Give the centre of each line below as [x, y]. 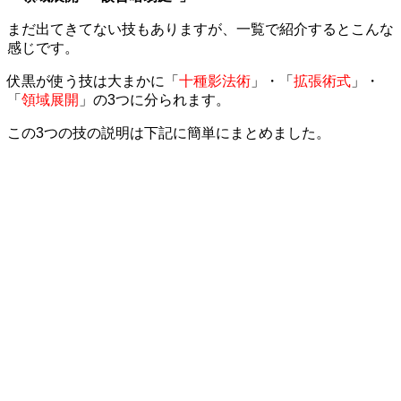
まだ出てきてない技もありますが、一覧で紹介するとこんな [200, 29]
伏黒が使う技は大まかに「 [93, 81]
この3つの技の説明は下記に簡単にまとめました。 [169, 132]
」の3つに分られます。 [154, 99]
